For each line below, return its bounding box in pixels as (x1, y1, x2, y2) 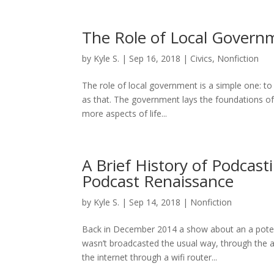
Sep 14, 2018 (129, 196, 181, 208)
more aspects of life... (82, 108, 168, 119)
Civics (190, 53, 213, 64)
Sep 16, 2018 (129, 53, 181, 64)
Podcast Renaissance (82, 170, 234, 192)
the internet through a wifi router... (82, 251, 218, 263)
